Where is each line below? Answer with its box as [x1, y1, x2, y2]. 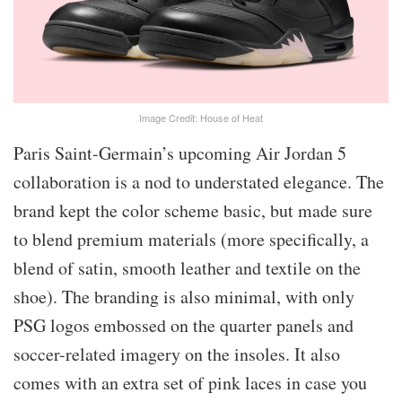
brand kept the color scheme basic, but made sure [13, 198, 372, 223]
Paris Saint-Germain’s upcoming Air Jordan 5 [13, 141, 346, 166]
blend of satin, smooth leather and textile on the [13, 256, 361, 281]
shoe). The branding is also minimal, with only [13, 284, 354, 310]
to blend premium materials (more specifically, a [13, 227, 369, 252]
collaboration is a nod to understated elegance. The [13, 170, 384, 195]
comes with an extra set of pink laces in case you [13, 371, 367, 396]
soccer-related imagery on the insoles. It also [13, 342, 340, 367]
